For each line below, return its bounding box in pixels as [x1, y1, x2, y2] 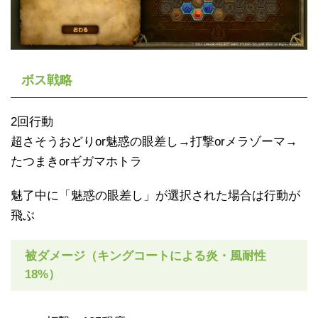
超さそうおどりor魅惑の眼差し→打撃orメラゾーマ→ [11, 134, 297, 148]
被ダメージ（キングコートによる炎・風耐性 [25, 248, 266, 263]
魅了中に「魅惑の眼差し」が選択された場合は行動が [11, 188, 300, 202]
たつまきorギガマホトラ [11, 154, 142, 168]
